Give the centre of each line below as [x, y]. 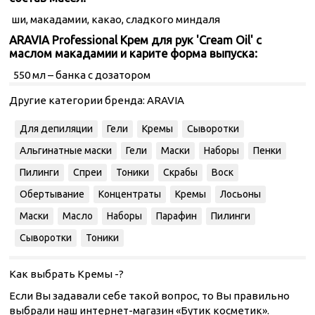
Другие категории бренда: [78, 100]
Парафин [176, 216]
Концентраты [130, 194]
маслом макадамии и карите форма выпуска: [135, 53]
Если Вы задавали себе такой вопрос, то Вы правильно [149, 296]
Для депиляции [56, 129]
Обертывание [52, 194]
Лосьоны [240, 194]
